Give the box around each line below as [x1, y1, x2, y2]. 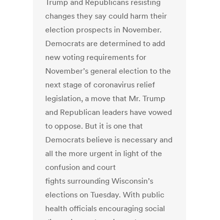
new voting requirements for [45, 52, 147, 62]
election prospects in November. [45, 25, 162, 35]
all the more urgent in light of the [45, 148, 163, 159]
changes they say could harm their [45, 11, 167, 21]
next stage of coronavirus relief [45, 80, 156, 90]
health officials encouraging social [45, 203, 165, 214]
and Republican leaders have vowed [45, 107, 172, 117]
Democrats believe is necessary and [45, 135, 173, 145]
